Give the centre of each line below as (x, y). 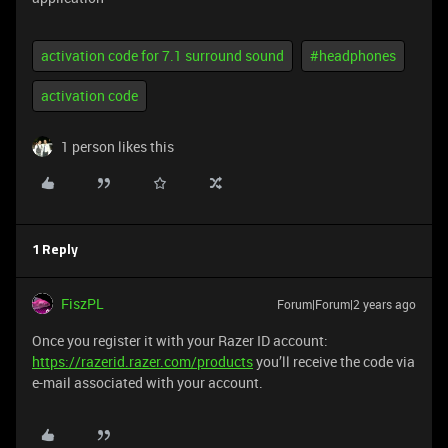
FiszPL (82, 303)
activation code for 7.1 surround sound (162, 55)
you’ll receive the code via (334, 361)
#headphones (353, 55)
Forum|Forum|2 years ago (346, 304)
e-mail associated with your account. (147, 382)
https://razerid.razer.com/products (142, 361)
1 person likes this (117, 146)
